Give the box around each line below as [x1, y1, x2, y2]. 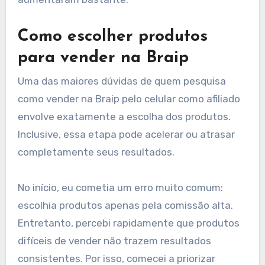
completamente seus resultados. [17, 146, 174, 159]
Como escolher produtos [17, 28, 208, 45]
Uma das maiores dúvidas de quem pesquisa [17, 75, 226, 88]
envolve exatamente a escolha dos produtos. [17, 111, 231, 123]
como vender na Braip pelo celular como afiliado [17, 93, 240, 105]
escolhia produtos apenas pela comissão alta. [17, 199, 233, 212]
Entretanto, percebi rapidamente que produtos [17, 217, 240, 230]
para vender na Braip [17, 49, 189, 66]
